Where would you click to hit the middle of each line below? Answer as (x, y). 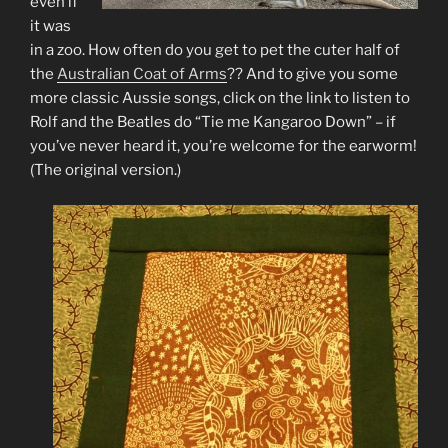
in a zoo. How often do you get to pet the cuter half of (215, 50)
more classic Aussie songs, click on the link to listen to (220, 98)
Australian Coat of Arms (142, 74)
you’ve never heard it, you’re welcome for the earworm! (223, 146)
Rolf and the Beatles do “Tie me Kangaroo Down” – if (213, 122)
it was (50, 26)
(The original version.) (105, 170)
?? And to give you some (312, 74)
